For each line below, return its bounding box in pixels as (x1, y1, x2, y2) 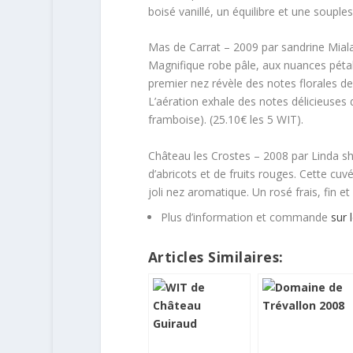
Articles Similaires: (147, 247, 284, 267)
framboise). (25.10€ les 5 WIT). (147, 112, 303, 128)
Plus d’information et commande (160, 210, 331, 225)
